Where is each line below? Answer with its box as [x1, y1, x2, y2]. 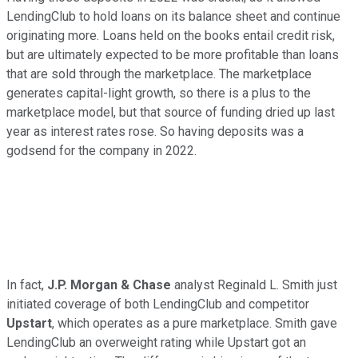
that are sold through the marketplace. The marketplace [6, 66, 312, 82]
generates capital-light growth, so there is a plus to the [6, 86, 311, 101]
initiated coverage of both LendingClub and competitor [6, 296, 309, 312]
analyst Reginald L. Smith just [171, 277, 337, 293]
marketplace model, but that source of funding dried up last [6, 105, 335, 121]
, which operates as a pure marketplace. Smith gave [52, 316, 337, 332]
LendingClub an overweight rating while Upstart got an [6, 335, 306, 351]
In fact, [6, 277, 47, 293]
